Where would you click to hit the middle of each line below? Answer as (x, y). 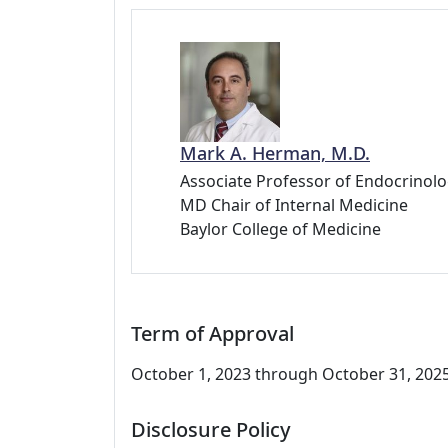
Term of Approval (212, 333)
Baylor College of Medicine (280, 229)
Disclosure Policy (211, 429)
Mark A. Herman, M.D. (275, 153)
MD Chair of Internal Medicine (294, 205)
